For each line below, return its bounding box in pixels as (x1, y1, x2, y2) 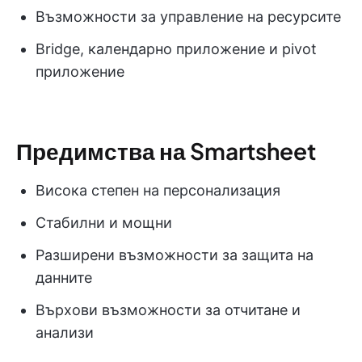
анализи (36, 324, 94, 342)
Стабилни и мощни (36, 214, 172, 232)
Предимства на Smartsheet (16, 137, 316, 166)
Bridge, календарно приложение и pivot (36, 40, 317, 58)
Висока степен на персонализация (36, 182, 280, 200)
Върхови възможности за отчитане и (36, 301, 301, 319)
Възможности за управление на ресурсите (36, 8, 341, 26)
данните (36, 269, 92, 287)
